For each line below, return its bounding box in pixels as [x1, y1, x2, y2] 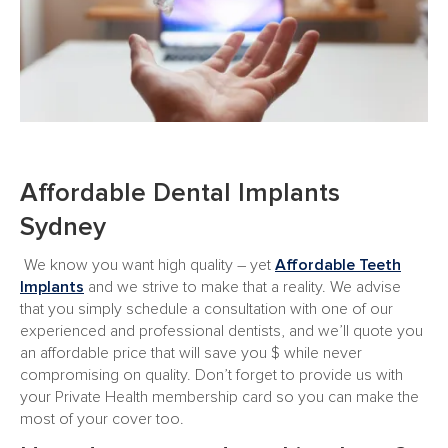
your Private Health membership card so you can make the [20, 389, 419, 405]
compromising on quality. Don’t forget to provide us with [20, 367, 403, 383]
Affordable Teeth [275, 257, 401, 273]
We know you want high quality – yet [24, 257, 275, 273]
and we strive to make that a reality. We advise [84, 279, 401, 295]
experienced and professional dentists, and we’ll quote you [20, 323, 423, 339]
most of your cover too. [20, 411, 184, 427]
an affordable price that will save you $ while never [20, 345, 362, 361]
